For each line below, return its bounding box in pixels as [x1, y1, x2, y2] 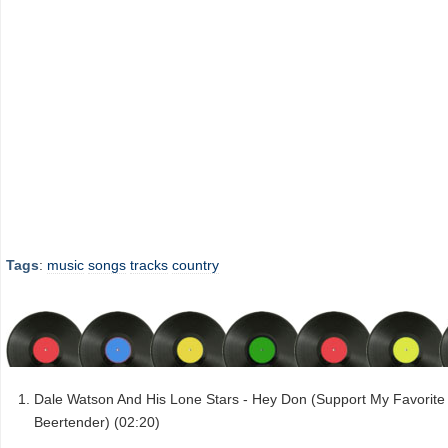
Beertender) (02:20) [34, 413, 160, 430]
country [172, 257, 219, 274]
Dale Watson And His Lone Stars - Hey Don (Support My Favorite [34, 390, 445, 407]
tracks [130, 257, 168, 274]
